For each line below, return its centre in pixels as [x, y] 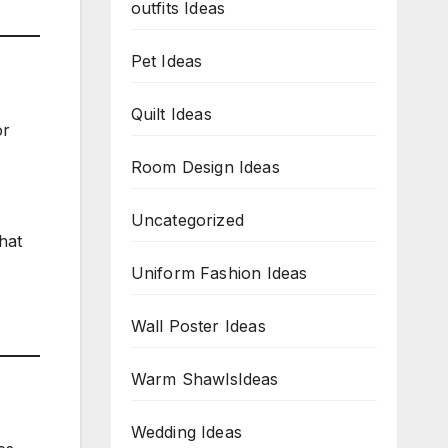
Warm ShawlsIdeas [204, 379]
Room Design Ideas [205, 167]
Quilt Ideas [171, 114]
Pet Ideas [166, 61]
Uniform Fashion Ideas [219, 273]
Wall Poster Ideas [198, 326]
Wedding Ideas [186, 432]
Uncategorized [187, 220]
